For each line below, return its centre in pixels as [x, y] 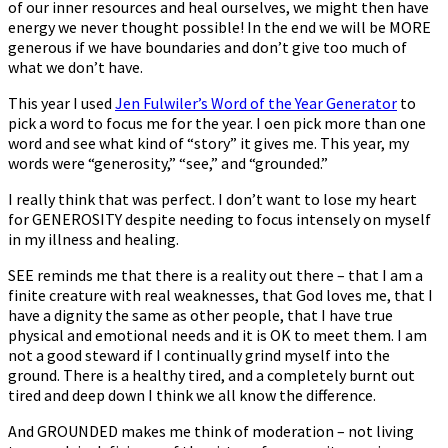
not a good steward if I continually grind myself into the [199, 355]
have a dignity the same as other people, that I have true [200, 315]
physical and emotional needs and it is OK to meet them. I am [217, 335]
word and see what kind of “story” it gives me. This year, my [208, 143]
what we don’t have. [75, 67]
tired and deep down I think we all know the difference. [192, 395]
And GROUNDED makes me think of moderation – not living [211, 431]
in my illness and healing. [93, 239]
